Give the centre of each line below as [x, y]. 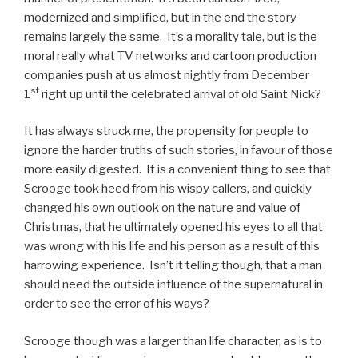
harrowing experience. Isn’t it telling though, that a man [173, 266]
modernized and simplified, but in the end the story [160, 17]
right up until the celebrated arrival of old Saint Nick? [180, 94]
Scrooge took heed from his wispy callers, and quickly [168, 189]
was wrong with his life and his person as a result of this [172, 247]
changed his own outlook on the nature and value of [162, 208]
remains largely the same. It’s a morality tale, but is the [171, 36]
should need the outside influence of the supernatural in [173, 285]
